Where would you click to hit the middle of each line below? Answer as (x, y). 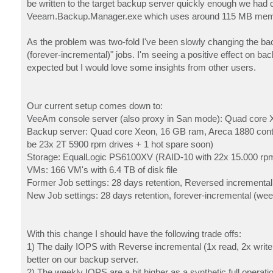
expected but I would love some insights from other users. (141, 67)
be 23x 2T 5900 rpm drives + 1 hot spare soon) (120, 144)
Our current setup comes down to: (94, 105)
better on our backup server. (82, 259)
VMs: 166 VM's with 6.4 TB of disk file (102, 169)
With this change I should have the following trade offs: (134, 233)
